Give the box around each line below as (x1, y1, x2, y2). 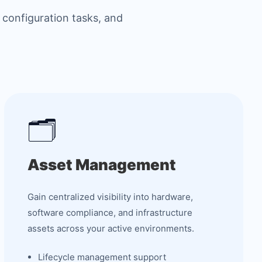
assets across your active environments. (27, 223, 194, 234)
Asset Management (27, 156, 176, 174)
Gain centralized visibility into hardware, (27, 191, 193, 202)
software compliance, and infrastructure (27, 207, 192, 218)
